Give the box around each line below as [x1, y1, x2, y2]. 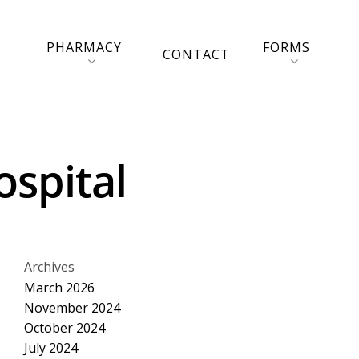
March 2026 [23, 279, 95, 296]
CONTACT [162, 46, 230, 63]
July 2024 [23, 339, 78, 357]
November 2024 [23, 299, 120, 317]
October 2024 [23, 319, 105, 337]
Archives [23, 258, 75, 276]
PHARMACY [46, 38, 122, 56]
